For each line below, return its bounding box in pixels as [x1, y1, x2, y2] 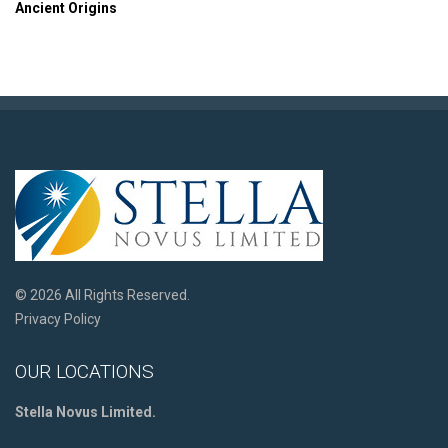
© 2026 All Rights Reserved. [15, 286, 190, 303]
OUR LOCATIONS [15, 359, 154, 383]
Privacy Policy [15, 310, 101, 327]
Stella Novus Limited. [15, 403, 156, 420]
